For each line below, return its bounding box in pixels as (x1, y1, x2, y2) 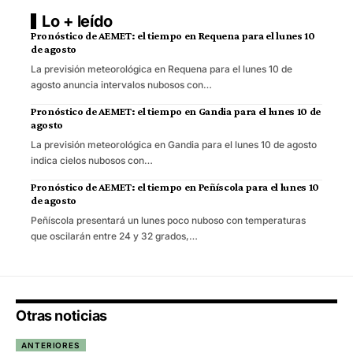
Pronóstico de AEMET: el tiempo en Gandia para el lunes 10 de (31, 105, 321, 118)
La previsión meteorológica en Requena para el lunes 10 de (31, 63, 292, 76)
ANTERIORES (21, 340, 81, 351)
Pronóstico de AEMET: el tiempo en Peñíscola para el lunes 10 (31, 180, 319, 194)
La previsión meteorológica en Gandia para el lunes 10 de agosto (31, 139, 317, 151)
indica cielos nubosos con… (31, 154, 153, 167)
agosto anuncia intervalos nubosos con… (31, 79, 212, 91)
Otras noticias (16, 307, 107, 325)
